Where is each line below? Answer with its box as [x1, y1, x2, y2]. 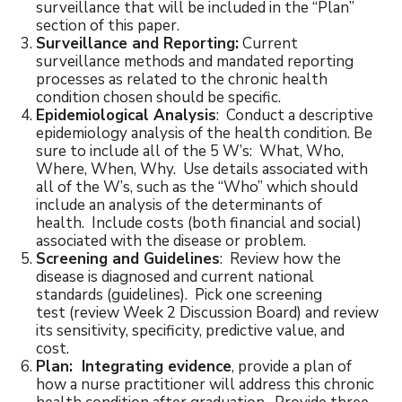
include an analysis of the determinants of [36, 195, 322, 215]
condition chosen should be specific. [36, 87, 281, 108]
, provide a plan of [232, 356, 352, 377]
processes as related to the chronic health [36, 69, 328, 90]
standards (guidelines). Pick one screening [36, 284, 322, 305]
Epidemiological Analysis [36, 105, 216, 126]
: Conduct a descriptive [216, 105, 373, 126]
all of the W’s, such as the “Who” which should [36, 177, 358, 197]
